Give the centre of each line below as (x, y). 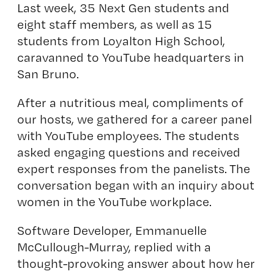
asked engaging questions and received (128, 152)
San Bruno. (48, 74)
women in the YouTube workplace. (114, 202)
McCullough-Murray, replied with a (114, 247)
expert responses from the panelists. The (133, 168)
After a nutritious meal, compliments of (130, 102)
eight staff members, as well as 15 (114, 24)
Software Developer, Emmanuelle (112, 230)
